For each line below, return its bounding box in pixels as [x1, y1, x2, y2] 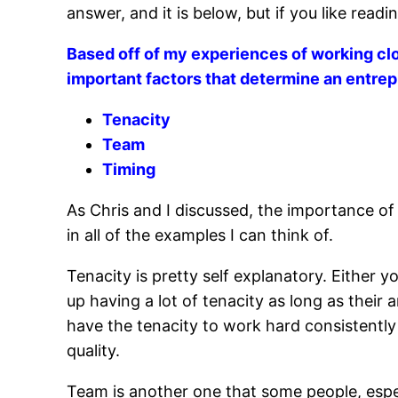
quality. [67, 341, 121, 361]
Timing [102, 160, 156, 179]
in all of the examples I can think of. [67, 226, 334, 245]
